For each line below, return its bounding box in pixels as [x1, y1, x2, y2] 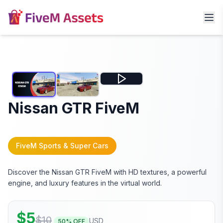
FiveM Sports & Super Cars [16, 141, 109, 150]
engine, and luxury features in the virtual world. [8, 179, 162, 188]
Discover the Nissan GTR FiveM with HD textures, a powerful [8, 168, 207, 177]
